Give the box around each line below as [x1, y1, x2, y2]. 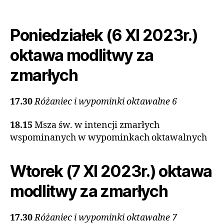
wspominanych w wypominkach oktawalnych [10, 132, 207, 143]
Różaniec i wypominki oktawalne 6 [34, 95, 177, 107]
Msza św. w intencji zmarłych [34, 119, 159, 131]
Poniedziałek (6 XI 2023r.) [10, 25, 198, 45]
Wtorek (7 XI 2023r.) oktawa [10, 161, 212, 181]
